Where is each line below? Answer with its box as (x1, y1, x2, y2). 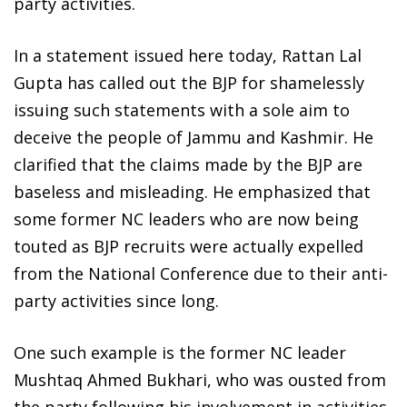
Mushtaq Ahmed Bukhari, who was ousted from (14, 369, 386, 392)
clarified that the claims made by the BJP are (14, 154, 362, 176)
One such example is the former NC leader (14, 342, 346, 364)
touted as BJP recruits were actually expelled (14, 235, 363, 258)
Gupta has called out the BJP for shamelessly (14, 72, 364, 94)
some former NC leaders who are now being (14, 208, 359, 231)
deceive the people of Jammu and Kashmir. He (14, 126, 373, 149)
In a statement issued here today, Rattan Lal (14, 45, 362, 67)
